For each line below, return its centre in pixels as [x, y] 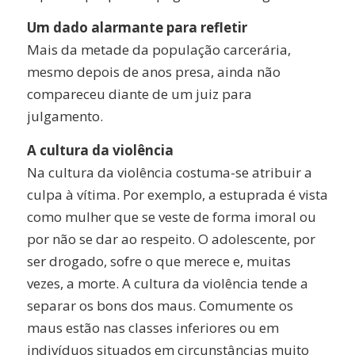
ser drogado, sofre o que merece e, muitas [158, 261]
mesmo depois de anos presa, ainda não [153, 72]
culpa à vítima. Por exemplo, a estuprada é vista [177, 194]
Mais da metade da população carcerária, [158, 50]
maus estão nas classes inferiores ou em [153, 327]
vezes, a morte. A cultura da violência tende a [167, 283]
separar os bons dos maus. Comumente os [160, 305]
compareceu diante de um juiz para [139, 94]
